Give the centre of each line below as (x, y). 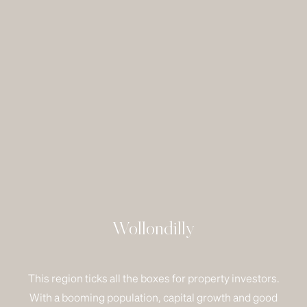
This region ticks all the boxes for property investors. (153, 278)
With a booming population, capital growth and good (153, 297)
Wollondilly (153, 230)
